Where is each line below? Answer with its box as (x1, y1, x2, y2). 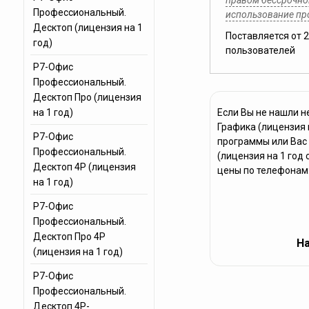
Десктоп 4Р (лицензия (32, 161, 136, 172)
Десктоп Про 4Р (32, 231, 106, 242)
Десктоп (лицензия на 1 (32, 22, 143, 33)
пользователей (225, 45, 295, 56)
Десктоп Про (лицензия (32, 92, 141, 103)
